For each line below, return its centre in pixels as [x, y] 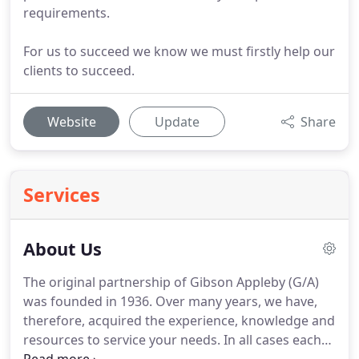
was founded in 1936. [88, 301]
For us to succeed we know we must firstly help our [179, 51]
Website [71, 122]
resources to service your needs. [122, 340]
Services [62, 195]
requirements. [67, 13]
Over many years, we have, [235, 301]
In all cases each [271, 340]
